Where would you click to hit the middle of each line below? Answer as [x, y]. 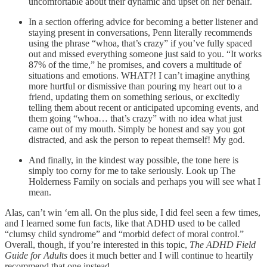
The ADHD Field [223, 245]
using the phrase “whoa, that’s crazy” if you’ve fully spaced [140, 44]
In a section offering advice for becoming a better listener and [143, 22]
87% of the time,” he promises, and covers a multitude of [135, 65]
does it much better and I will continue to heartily [162, 256]
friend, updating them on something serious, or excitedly [134, 97]
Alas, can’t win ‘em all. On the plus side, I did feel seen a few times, [133, 213]
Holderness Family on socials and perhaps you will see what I [145, 182]
